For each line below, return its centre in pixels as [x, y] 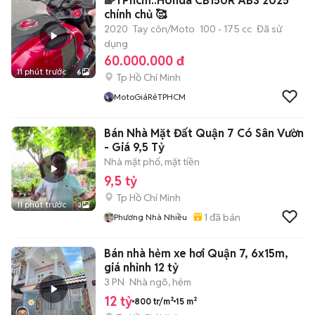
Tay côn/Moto [164, 29]
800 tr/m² [154, 301]
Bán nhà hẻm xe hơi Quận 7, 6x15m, [196, 253]
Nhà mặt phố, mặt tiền [152, 162]
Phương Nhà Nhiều [150, 217]
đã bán [224, 217]
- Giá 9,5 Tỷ [134, 147]
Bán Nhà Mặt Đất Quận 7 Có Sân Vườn [204, 133]
